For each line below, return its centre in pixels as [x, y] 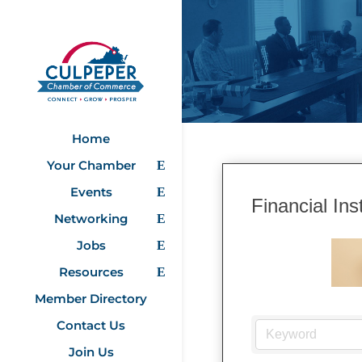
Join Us [91, 351]
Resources [91, 271]
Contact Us [91, 325]
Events [91, 192]
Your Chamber [91, 165]
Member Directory [91, 298]
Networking [91, 218]
